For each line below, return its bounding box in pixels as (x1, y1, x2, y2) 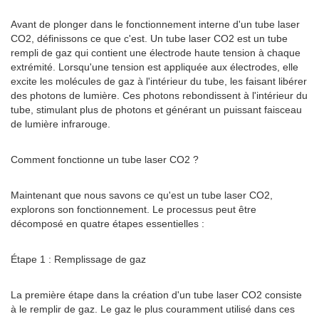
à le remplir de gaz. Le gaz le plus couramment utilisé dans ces (11, 303, 295, 315)
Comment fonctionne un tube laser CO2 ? (11, 154, 199, 165)
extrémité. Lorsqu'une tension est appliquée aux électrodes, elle (11, 61, 298, 73)
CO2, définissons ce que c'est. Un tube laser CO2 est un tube (11, 33, 288, 44)
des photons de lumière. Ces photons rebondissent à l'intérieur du (11, 90, 308, 101)
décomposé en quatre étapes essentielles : (11, 218, 204, 229)
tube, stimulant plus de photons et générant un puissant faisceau (11, 104, 302, 115)
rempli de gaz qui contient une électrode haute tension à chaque (11, 47, 300, 58)
